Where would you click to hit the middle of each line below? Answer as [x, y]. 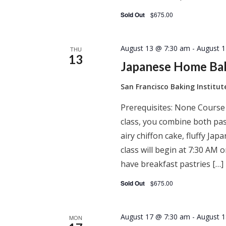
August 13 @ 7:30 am [156, 48]
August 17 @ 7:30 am [156, 217]
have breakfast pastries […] [172, 164]
